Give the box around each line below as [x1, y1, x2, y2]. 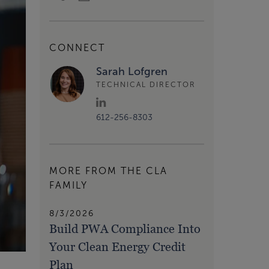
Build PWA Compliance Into [49, 222, 201, 237]
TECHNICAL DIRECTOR [96, 80, 196, 89]
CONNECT [49, 42, 105, 53]
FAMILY [49, 180, 88, 191]
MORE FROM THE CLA [49, 166, 168, 177]
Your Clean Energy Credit [49, 240, 186, 255]
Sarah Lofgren [96, 65, 168, 77]
